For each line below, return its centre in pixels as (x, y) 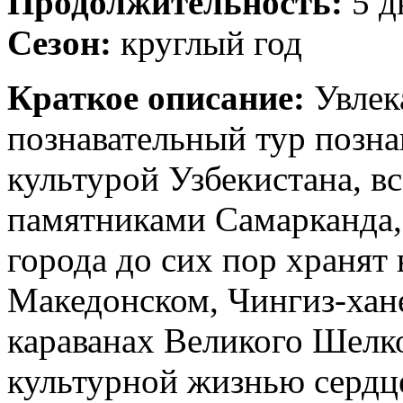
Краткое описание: (156, 97)
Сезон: (59, 42)
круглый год (207, 42)
